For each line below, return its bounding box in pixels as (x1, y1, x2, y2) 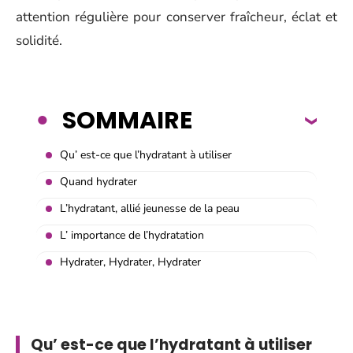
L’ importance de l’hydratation (60, 227, 204, 243)
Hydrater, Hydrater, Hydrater (60, 254, 201, 269)
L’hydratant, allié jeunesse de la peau (60, 200, 240, 216)
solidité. (16, 32, 62, 50)
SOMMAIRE (62, 103, 192, 137)
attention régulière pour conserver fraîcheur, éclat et (16, 8, 337, 26)
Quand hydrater (60, 173, 137, 189)
